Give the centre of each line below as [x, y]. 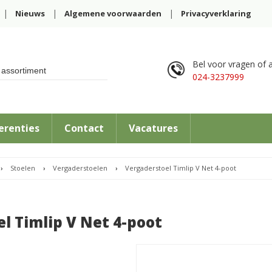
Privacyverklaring [216, 13]
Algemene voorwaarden [113, 13]
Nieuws [30, 13]
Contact [84, 128]
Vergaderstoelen [80, 168]
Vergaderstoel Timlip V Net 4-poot [180, 168]
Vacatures [154, 128]
